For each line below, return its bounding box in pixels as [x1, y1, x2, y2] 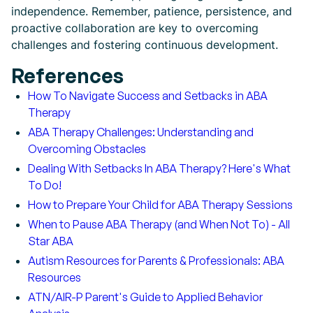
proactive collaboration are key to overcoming [11, 21, 259, 35]
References [11, 63, 124, 88]
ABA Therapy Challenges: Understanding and [28, 125, 254, 139]
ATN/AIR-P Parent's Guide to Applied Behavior [28, 290, 263, 304]
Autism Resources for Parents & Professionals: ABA [28, 254, 284, 268]
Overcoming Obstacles [28, 142, 146, 156]
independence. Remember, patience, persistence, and [11, 4, 292, 18]
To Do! [28, 178, 61, 192]
